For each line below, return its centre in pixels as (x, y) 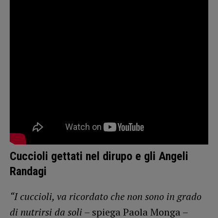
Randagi (28, 171)
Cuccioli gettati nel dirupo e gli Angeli (99, 156)
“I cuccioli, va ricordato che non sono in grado (106, 196)
